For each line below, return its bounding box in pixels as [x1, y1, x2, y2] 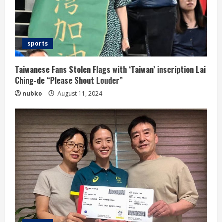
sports [27, 39, 48, 48]
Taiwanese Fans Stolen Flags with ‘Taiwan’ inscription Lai [15, 63, 206, 75]
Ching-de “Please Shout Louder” [15, 74, 123, 86]
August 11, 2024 [56, 89, 102, 98]
